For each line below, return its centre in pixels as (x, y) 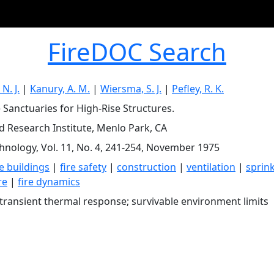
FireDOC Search (137, 52)
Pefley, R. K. (198, 89)
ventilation (211, 167)
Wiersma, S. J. (131, 89)
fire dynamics (49, 182)
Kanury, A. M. (60, 89)
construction (146, 167)
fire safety (83, 167)
